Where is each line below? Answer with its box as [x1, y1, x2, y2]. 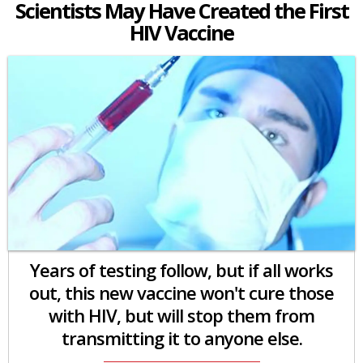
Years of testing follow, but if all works [30, 257, 333, 282]
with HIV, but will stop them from [49, 302, 314, 327]
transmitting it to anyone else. [61, 325, 302, 350]
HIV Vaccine [130, 19, 233, 46]
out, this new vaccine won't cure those [29, 280, 334, 305]
